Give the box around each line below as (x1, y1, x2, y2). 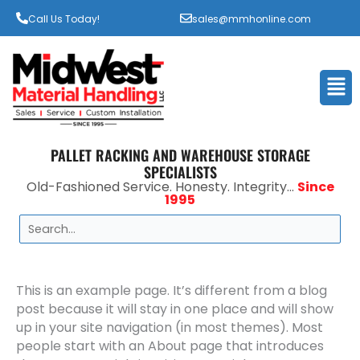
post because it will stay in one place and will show (16, 300, 333, 319)
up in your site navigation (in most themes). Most (16, 318, 323, 337)
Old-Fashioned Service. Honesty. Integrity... (26, 178, 297, 197)
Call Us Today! (28, 12, 100, 26)
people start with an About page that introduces (16, 337, 324, 356)
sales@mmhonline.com (192, 12, 311, 26)
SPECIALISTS (143, 162, 217, 183)
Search (18, 213, 69, 234)
